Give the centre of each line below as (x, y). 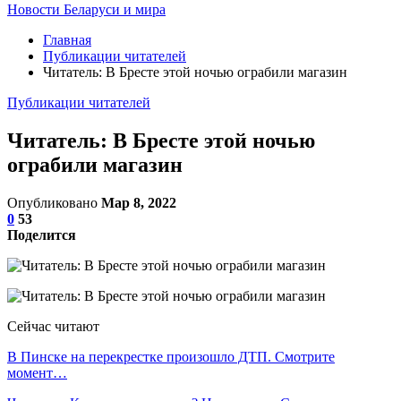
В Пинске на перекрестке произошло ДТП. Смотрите (171, 356)
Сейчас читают (53, 326)
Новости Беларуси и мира (86, 9)
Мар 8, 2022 (139, 202)
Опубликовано (54, 202)
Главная (67, 40)
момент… (37, 372)
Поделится (42, 235)
